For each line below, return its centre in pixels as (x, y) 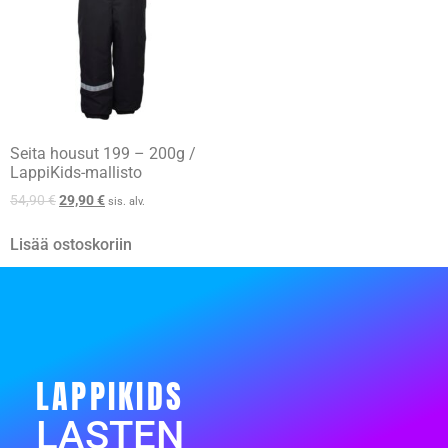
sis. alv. (126, 202)
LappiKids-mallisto (76, 173)
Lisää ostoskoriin (71, 245)
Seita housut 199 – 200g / (103, 154)
